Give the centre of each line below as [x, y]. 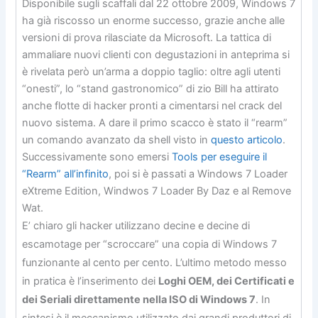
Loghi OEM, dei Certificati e [227, 281]
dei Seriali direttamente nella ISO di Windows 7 [139, 299]
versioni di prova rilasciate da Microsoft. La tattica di [147, 37]
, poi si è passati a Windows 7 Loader [198, 174]
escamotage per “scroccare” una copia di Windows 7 [150, 244]
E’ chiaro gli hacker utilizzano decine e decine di [136, 225]
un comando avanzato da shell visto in [117, 139]
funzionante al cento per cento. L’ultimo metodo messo [155, 262]
